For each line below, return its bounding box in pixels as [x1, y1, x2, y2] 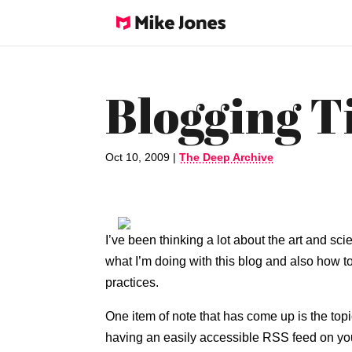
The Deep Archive [179, 151, 274, 163]
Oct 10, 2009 [105, 151, 170, 163]
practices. [105, 276, 159, 289]
